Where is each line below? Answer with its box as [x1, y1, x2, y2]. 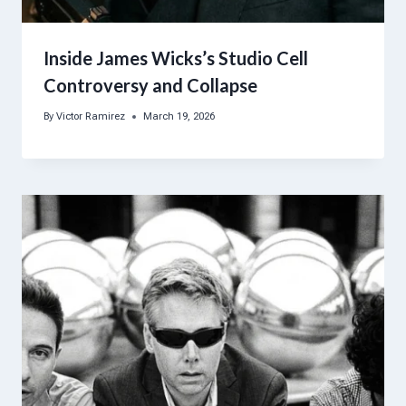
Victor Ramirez [56, 111, 126, 123]
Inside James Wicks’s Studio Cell [43, 46, 308, 69]
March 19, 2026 [143, 111, 216, 123]
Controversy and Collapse [43, 73, 257, 96]
